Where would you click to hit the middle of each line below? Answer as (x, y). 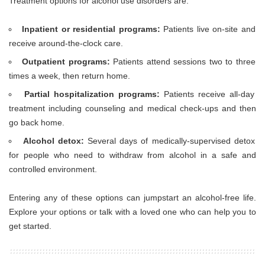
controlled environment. (53, 169)
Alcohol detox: (55, 141)
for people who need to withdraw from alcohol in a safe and (132, 155)
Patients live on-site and (208, 29)
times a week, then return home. (70, 76)
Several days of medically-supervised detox (171, 141)
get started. (30, 226)
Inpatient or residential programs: (91, 29)
